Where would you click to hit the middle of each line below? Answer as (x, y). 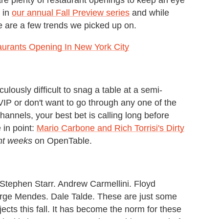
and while (149, 12)
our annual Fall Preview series (71, 12)
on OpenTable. (62, 141)
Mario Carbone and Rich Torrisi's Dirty (110, 128)
